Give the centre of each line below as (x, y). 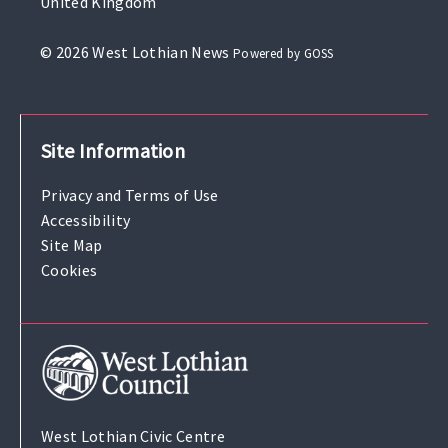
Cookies (69, 270)
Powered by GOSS (283, 53)
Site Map (72, 245)
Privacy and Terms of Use (130, 195)
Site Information (113, 150)
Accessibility (86, 220)
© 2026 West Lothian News (135, 51)
